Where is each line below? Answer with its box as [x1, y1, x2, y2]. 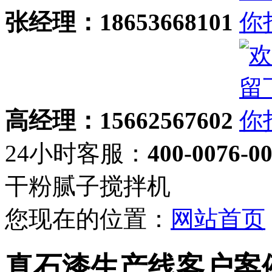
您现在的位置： [5, 206, 171, 232]
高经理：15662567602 [5, 107, 233, 134]
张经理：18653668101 [5, 9, 233, 35]
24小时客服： [5, 140, 148, 166]
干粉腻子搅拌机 [5, 173, 171, 199]
